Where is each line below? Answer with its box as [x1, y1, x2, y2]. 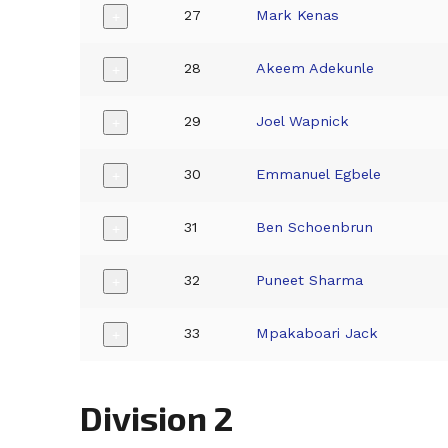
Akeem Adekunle [256, 60, 375, 77]
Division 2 [80, 396, 233, 438]
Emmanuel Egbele [256, 166, 382, 183]
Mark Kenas [256, 7, 340, 24]
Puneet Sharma [256, 272, 364, 289]
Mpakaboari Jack [256, 325, 379, 342]
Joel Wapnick [256, 113, 350, 130]
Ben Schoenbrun [256, 219, 374, 236]
